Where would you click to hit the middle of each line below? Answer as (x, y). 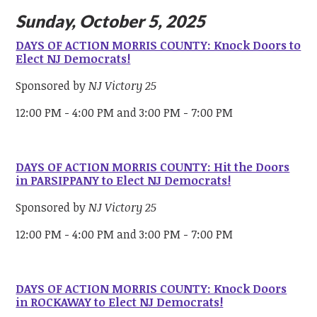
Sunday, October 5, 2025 (111, 21)
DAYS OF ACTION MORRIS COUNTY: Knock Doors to (158, 45)
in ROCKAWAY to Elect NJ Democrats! (120, 302)
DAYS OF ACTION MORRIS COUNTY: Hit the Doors (153, 167)
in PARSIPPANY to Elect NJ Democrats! (123, 180)
